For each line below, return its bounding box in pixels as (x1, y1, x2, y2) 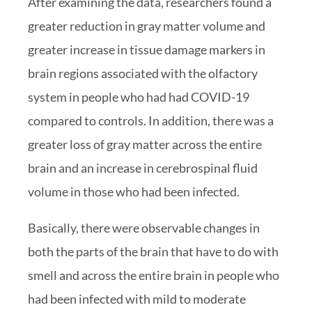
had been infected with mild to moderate (28, 291, 246, 307)
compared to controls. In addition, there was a (28, 113, 274, 129)
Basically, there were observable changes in (28, 220, 260, 236)
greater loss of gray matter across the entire (28, 136, 262, 153)
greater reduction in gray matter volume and (28, 18, 265, 34)
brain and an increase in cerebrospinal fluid (28, 160, 258, 176)
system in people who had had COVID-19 (28, 89, 249, 105)
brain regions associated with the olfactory (28, 65, 258, 81)
